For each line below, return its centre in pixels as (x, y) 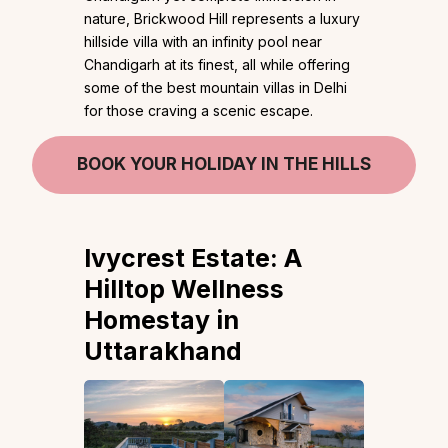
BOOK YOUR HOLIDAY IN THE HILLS (224, 164)
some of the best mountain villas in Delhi (215, 88)
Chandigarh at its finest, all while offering (217, 65)
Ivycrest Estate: (184, 258)
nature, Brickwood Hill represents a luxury (222, 19)
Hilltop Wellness (184, 289)
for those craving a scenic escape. (198, 111)
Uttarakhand (163, 351)
